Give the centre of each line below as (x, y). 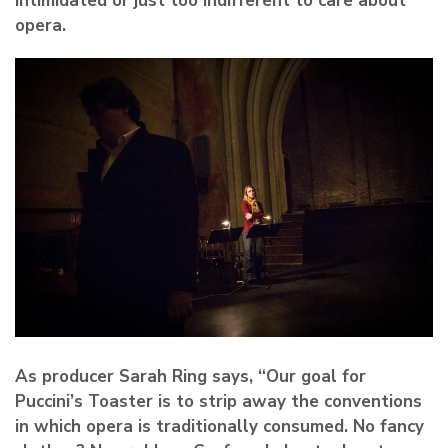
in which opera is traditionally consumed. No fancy (219, 426)
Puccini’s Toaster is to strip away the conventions (218, 401)
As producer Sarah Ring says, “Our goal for (190, 376)
